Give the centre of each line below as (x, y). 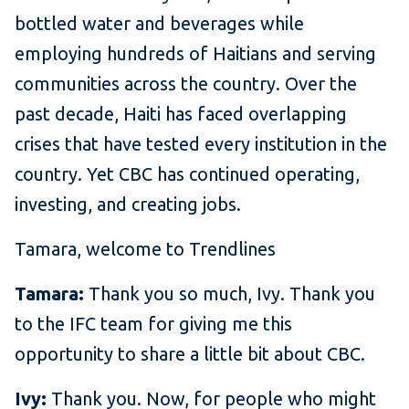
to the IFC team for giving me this (153, 324)
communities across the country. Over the (186, 84)
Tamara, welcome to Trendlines (147, 249)
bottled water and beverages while (159, 24)
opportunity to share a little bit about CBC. (194, 354)
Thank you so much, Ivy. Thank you (232, 294)
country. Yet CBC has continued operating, (187, 174)
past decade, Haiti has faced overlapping (181, 114)
